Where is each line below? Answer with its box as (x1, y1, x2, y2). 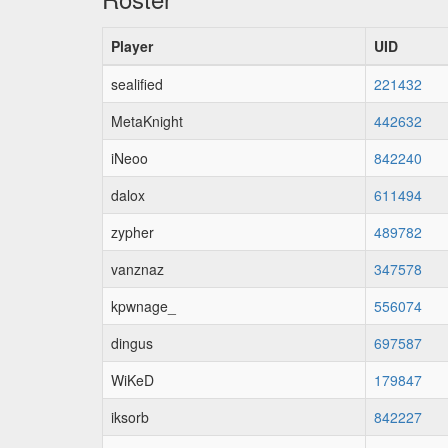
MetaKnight (111, 111, 183, 131)
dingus (111, 333, 153, 353)
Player (111, 36, 153, 56)
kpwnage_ (111, 296, 176, 316)
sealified (111, 74, 163, 94)
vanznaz (111, 259, 164, 279)
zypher (111, 222, 154, 242)
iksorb (111, 407, 149, 427)
